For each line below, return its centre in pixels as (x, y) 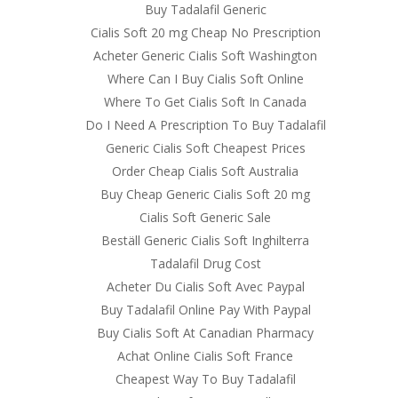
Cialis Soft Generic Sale (205, 217)
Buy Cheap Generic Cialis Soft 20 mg (205, 194)
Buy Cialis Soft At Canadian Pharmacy (205, 333)
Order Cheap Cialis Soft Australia (205, 171)
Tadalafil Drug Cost (205, 263)
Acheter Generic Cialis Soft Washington (205, 56)
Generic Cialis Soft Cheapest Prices (205, 148)
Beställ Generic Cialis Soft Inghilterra (205, 240)
